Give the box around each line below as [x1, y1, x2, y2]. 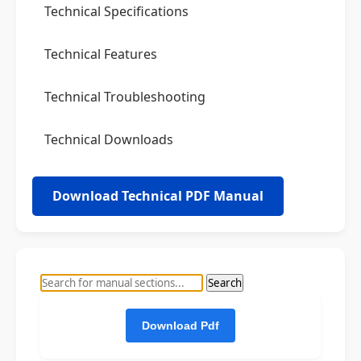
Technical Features [44, 45, 157, 63]
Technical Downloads [44, 131, 173, 148]
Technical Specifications [44, 2, 189, 20]
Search [208, 276, 242, 290]
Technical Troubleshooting [44, 88, 205, 106]
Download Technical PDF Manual [52, 187, 263, 205]
